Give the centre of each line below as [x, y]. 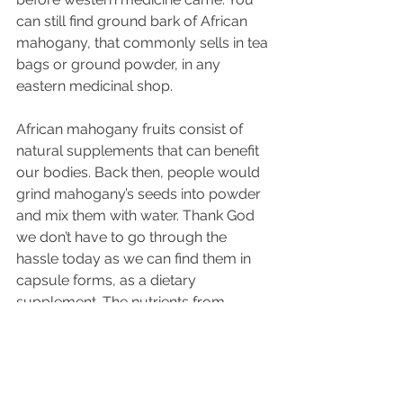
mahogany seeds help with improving [143, 323]
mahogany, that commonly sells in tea [144, 42]
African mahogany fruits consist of [131, 129]
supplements [110, 150]
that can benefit [208, 150]
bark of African [199, 21]
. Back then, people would [176, 172]
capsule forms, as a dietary [108, 280]
